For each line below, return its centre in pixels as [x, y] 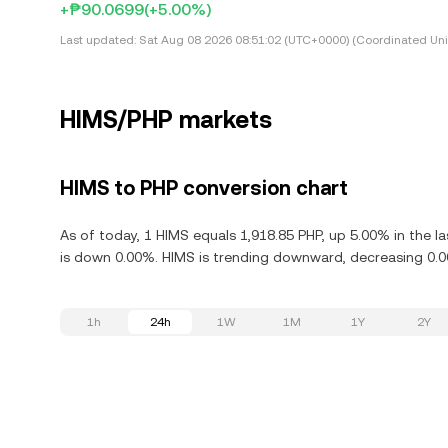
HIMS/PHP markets [166, 120]
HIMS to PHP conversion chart [204, 188]
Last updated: [98, 40]
